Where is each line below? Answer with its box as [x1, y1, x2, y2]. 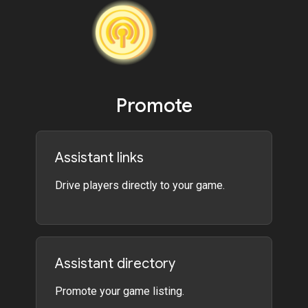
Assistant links [55, 149, 144, 167]
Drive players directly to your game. [55, 179, 225, 192]
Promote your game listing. [55, 285, 185, 298]
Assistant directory [55, 255, 176, 273]
